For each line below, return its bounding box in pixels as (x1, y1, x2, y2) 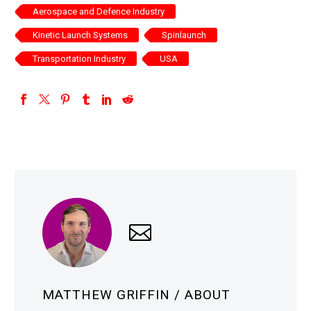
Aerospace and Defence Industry (33, 6, 165, 17)
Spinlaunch (162, 30, 206, 41)
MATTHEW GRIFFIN (42, 287, 175, 303)
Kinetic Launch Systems (33, 30, 128, 41)
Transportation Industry (33, 53, 126, 65)
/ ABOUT (174, 287, 230, 303)
